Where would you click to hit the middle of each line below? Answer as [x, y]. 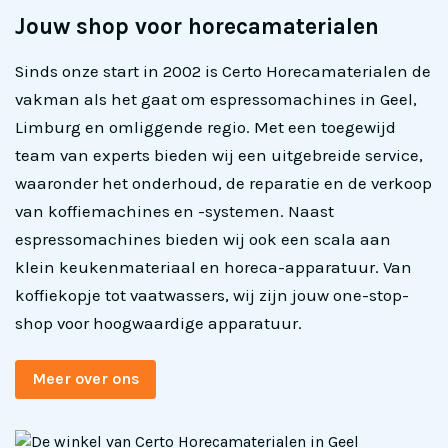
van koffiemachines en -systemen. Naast [174, 211]
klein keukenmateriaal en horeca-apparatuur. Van [213, 267]
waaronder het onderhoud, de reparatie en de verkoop [223, 183]
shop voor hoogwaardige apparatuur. [158, 323]
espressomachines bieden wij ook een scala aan [203, 239]
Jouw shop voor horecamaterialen [197, 26]
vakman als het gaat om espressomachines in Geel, [216, 99]
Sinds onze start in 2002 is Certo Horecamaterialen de [223, 71]
